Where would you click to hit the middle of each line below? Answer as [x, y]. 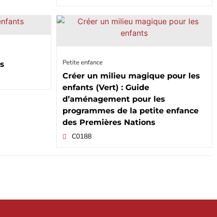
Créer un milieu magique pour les [131, 76]
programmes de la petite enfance [130, 111]
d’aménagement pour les [114, 99]
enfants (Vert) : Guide [106, 88]
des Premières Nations [109, 123]
